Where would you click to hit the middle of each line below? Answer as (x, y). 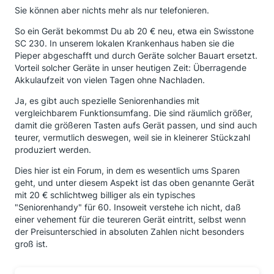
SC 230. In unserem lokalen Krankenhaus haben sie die (124, 43)
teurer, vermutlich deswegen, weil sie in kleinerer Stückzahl (132, 137)
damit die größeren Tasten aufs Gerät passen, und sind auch (136, 125)
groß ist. (31, 244)
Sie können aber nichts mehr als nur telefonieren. (112, 10)
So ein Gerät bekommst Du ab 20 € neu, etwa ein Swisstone (134, 31)
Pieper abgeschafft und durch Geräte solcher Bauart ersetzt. (136, 55)
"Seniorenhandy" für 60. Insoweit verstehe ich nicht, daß (128, 207)
